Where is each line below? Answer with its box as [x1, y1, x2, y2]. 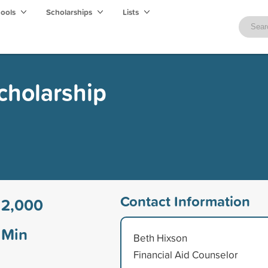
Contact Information [120, 190, 250, 211]
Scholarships [46, 6, 94, 18]
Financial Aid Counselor [133, 247, 238, 261]
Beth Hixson [133, 230, 187, 245]
